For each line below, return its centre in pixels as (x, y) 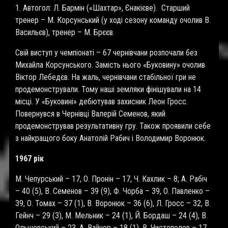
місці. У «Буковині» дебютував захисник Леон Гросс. (102, 102)
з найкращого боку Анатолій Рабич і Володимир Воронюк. (110, 138)
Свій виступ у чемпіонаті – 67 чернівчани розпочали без (106, 53)
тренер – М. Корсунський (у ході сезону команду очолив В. (113, 20)
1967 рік (30, 159)
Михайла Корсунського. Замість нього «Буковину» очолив (110, 65)
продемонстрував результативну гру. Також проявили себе (113, 126)
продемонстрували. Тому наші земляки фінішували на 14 (108, 89)
